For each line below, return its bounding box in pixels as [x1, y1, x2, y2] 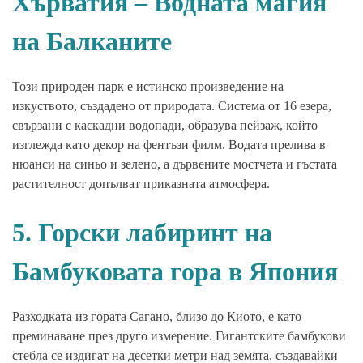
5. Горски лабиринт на [12, 218, 272, 248]
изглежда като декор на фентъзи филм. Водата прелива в [12, 138, 326, 152]
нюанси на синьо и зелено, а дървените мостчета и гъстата [12, 157, 337, 172]
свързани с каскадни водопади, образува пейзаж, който [12, 118, 318, 133]
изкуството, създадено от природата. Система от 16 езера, [12, 99, 331, 113]
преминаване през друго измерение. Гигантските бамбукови [12, 329, 346, 344]
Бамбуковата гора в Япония [12, 257, 338, 287]
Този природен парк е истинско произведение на [12, 79, 284, 94]
